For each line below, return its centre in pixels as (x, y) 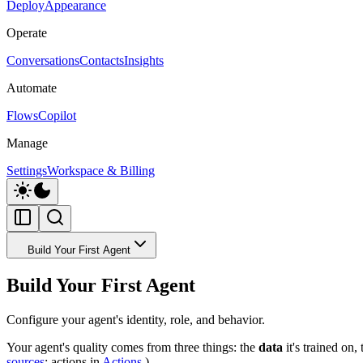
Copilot (57, 115)
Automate (32, 88)
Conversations (43, 60)
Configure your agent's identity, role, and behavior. (136, 319)
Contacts (102, 60)
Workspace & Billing (101, 171)
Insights (144, 60)
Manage (27, 143)
